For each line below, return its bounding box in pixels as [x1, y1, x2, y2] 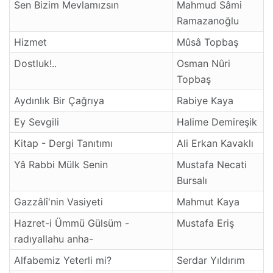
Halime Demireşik [177, 115, 257, 128]
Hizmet [14, 35, 47, 48]
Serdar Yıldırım [177, 253, 245, 266]
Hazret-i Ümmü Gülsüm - [14, 216, 129, 229]
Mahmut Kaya [177, 195, 239, 208]
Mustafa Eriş [177, 216, 234, 229]
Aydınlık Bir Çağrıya [14, 94, 104, 107]
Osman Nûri [177, 57, 230, 69]
